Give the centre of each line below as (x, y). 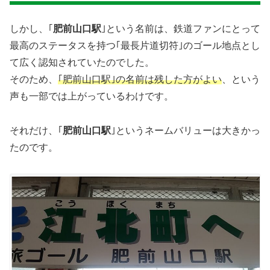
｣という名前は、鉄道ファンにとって (181, 28)
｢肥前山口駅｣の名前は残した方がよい (140, 79)
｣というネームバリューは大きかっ (186, 130)
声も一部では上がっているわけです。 (92, 96)
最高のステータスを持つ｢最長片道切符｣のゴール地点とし (135, 45)
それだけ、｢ (36, 130)
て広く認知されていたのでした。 (82, 62)
